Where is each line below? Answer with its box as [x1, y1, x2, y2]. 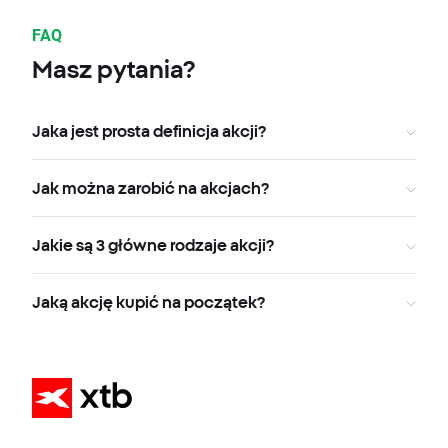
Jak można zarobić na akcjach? [32, 179, 269, 198]
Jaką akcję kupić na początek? [32, 293, 265, 312]
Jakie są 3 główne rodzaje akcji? [32, 236, 274, 255]
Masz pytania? [32, 55, 195, 84]
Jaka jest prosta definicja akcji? [32, 122, 266, 141]
